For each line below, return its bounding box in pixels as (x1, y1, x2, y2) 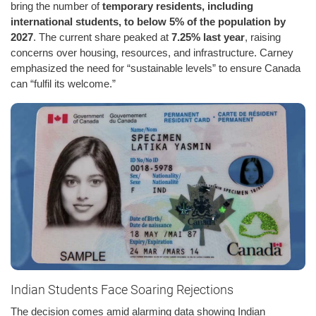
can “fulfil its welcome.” (11, 77, 116, 90)
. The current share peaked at (33, 30, 171, 43)
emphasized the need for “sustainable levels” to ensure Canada (11, 61, 300, 74)
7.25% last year (171, 30, 245, 43)
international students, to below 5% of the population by (11, 15, 286, 28)
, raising (245, 30, 281, 43)
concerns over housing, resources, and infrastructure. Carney (11, 46, 293, 59)
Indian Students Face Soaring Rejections (11, 281, 233, 297)
